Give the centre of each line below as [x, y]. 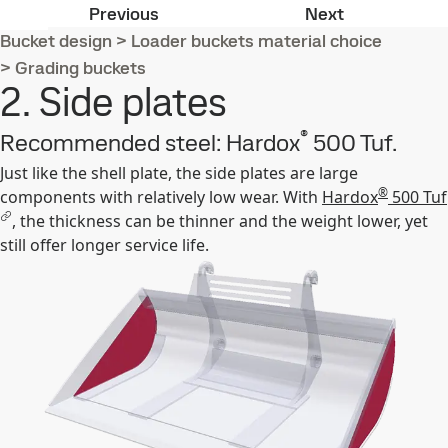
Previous [124, 13]
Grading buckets [80, 67]
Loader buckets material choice [256, 40]
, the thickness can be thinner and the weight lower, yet [220, 221]
